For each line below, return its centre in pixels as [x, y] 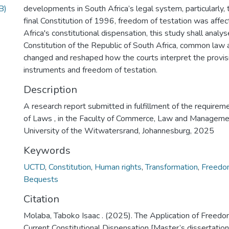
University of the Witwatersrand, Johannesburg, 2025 [119, 131]
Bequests [41, 179]
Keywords [47, 151]
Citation [41, 199]
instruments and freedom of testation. [90, 70]
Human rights [118, 167]
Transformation [171, 167]
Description [50, 90]
